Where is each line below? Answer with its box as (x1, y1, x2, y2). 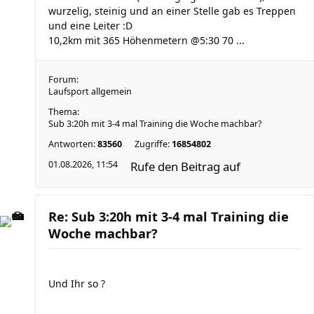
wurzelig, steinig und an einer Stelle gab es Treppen (48, 4, 296, 18)
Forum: (48, 74, 78, 86)
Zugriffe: (135, 138, 172, 150)
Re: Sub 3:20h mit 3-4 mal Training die (48, 208, 289, 225)
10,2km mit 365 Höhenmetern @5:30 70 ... (48, 34, 245, 47)
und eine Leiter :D (48, 19, 132, 32)
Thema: (48, 106, 79, 118)
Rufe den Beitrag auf (130, 158, 240, 175)
